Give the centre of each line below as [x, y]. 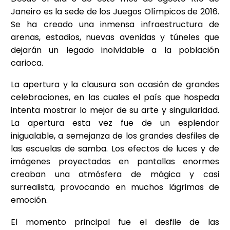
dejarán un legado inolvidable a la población [115, 50]
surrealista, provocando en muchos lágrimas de [115, 187]
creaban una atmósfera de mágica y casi [115, 175]
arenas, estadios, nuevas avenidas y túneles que [115, 37]
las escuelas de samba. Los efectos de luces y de [115, 149]
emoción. [29, 200]
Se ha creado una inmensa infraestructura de [115, 24]
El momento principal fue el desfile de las [115, 222]
